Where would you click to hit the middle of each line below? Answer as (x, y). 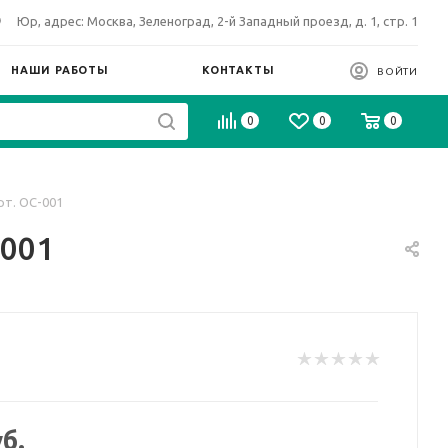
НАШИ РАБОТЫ (60, 70)
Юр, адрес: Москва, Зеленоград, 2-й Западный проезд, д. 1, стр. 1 (217, 21)
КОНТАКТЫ (238, 70)
